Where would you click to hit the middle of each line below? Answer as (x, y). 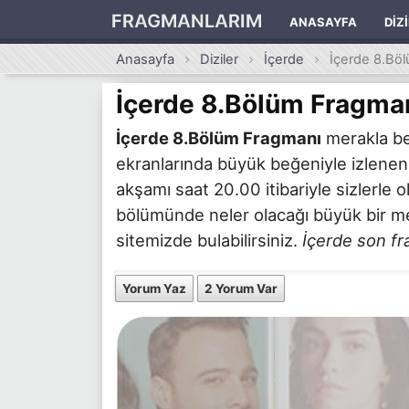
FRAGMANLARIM (187, 21)
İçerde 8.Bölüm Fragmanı (219, 137)
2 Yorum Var (241, 288)
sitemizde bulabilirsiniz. (209, 240)
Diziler (220, 59)
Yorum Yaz (154, 288)
